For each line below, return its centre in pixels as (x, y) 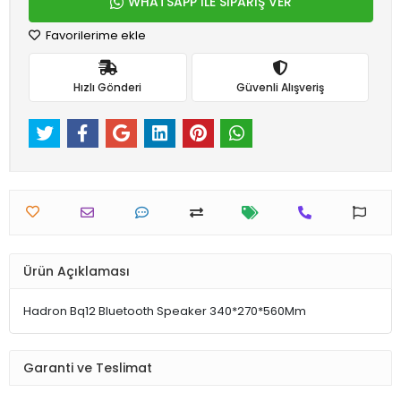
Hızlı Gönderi (108, 87)
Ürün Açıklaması (77, 271)
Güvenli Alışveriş (280, 87)
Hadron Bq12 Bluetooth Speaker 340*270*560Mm (165, 311)
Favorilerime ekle (94, 35)
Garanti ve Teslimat (88, 367)
